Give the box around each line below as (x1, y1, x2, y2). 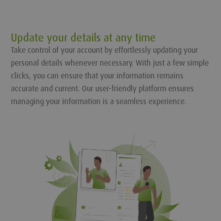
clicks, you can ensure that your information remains (11, 70, 184, 81)
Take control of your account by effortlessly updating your (11, 44, 198, 55)
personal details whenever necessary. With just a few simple (11, 57, 209, 68)
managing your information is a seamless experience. (11, 96, 187, 107)
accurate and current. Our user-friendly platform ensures (11, 83, 194, 94)
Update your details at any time (11, 30, 156, 45)
